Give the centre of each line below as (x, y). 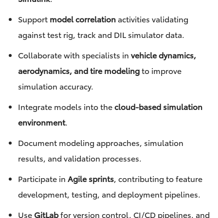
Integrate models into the (66, 107)
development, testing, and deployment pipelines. (109, 194)
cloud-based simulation (158, 107)
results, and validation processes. (80, 158)
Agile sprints (91, 179)
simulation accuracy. (55, 86)
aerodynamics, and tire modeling (79, 71)
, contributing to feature (158, 179)
